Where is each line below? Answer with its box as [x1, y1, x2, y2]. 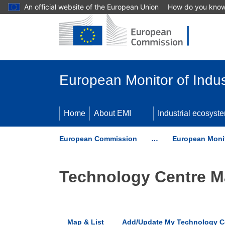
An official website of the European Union [24, 3, 159, 11]
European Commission [59, 135, 137, 143]
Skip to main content [4, 5, 76, 13]
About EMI [94, 109, 131, 118]
